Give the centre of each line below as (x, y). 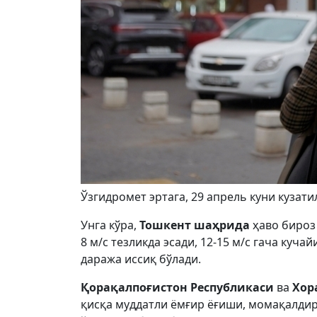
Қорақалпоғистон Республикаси (177, 287)
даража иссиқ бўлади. (141, 259)
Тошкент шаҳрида (196, 225)
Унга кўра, (110, 225)
